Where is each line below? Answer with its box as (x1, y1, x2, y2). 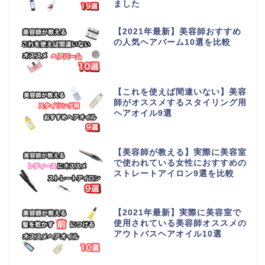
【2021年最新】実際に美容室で (113, 208, 241, 217)
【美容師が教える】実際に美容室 (113, 148, 247, 157)
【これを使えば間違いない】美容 (113, 88, 247, 97)
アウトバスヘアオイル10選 (113, 229, 222, 238)
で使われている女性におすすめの (113, 159, 247, 168)
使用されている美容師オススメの (113, 218, 247, 228)
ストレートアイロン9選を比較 (113, 169, 234, 179)
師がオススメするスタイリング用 (113, 98, 247, 108)
